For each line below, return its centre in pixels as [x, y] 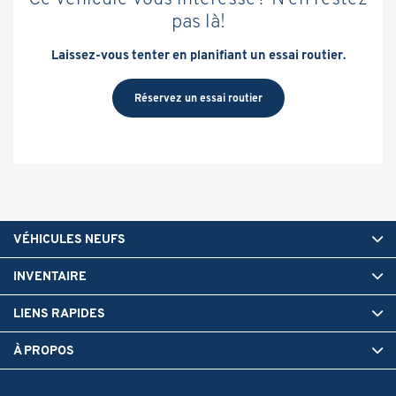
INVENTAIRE [50, 275]
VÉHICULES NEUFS [69, 238]
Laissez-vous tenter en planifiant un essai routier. [198, 54]
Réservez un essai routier [198, 97]
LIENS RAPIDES [59, 312]
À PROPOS [44, 350]
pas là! [198, 20]
